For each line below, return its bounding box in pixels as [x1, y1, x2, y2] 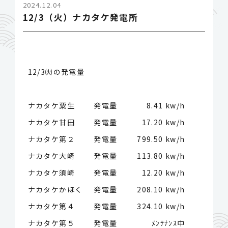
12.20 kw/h [141, 167, 185, 178]
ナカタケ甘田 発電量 [27, 117, 118, 128]
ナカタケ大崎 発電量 [27, 151, 118, 161]
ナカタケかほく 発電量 [27, 184, 118, 195]
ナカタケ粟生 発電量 [27, 100, 118, 111]
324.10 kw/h [137, 201, 185, 212]
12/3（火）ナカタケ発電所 [22, 11, 138, 24]
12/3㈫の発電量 [27, 67, 85, 77]
